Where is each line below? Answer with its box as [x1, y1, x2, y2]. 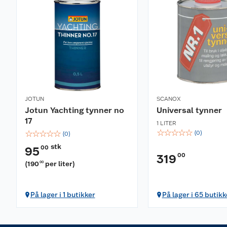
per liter [45, 160, 73, 168]
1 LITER [157, 120, 176, 127]
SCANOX [157, 95, 181, 102]
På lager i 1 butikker [30, 191, 95, 199]
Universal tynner [157, 105, 222, 115]
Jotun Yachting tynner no [25, 105, 124, 115]
